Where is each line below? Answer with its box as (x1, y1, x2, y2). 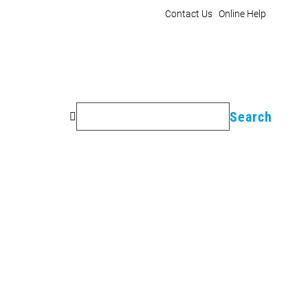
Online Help (219, 8, 266, 19)
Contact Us (165, 8, 212, 19)
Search (66, 100, 99, 113)
